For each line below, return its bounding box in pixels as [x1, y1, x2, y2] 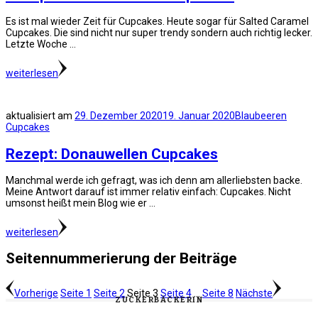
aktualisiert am [6, 110, 75, 122]
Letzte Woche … [6, 38, 76, 50]
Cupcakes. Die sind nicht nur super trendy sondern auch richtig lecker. [6, 27, 312, 39]
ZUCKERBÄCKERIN [115, 295, 203, 305]
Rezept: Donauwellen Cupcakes [6, 145, 218, 163]
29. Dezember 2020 [75, 110, 163, 122]
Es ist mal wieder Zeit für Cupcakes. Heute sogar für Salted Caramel [6, 16, 309, 28]
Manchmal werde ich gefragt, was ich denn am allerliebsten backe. [6, 174, 302, 186]
